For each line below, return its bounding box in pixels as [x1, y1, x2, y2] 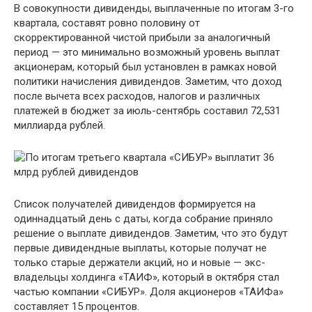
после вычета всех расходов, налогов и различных [14, 90, 260, 102]
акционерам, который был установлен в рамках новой [14, 61, 276, 73]
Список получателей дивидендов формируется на [14, 198, 256, 210]
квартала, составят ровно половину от [14, 17, 200, 29]
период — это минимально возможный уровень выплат [14, 46, 280, 58]
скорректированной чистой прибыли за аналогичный [14, 31, 270, 44]
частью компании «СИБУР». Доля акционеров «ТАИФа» [14, 286, 283, 298]
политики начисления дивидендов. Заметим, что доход [14, 75, 282, 88]
